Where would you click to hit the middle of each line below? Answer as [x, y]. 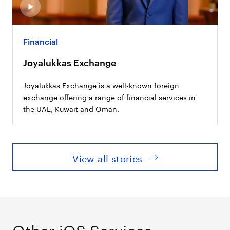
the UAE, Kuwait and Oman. [71, 108]
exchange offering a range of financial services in [110, 96]
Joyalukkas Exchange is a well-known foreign [101, 84]
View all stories [108, 157]
